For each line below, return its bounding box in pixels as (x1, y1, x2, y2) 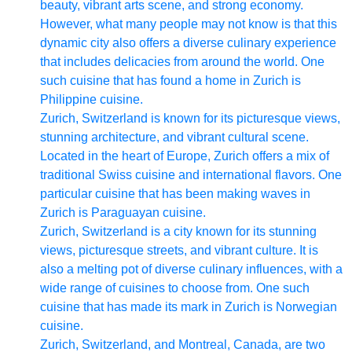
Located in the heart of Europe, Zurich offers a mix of (40, 149, 329, 163)
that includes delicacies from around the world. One (40, 55, 324, 68)
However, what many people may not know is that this (40, 17, 337, 31)
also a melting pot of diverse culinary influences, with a (40, 262, 343, 276)
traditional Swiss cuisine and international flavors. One (40, 168, 342, 181)
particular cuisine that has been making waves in (40, 187, 310, 200)
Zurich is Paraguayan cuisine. (40, 206, 206, 219)
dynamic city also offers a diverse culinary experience (40, 36, 336, 49)
